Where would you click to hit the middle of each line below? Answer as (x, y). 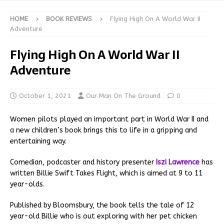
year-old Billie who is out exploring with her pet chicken (103, 216)
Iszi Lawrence (178, 162)
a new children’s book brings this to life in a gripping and (103, 130)
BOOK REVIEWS (69, 19)
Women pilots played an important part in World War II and (109, 119)
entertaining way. (38, 141)
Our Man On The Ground (123, 96)
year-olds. (27, 184)
